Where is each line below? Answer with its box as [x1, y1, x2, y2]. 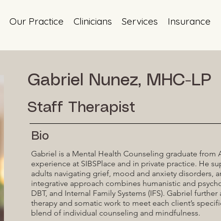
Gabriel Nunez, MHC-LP [28, 73, 211, 89]
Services [121, 15, 158, 27]
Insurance [167, 15, 211, 27]
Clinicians [73, 15, 112, 27]
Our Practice [9, 15, 64, 27]
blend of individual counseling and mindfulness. [31, 208, 200, 218]
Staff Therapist [28, 101, 135, 115]
